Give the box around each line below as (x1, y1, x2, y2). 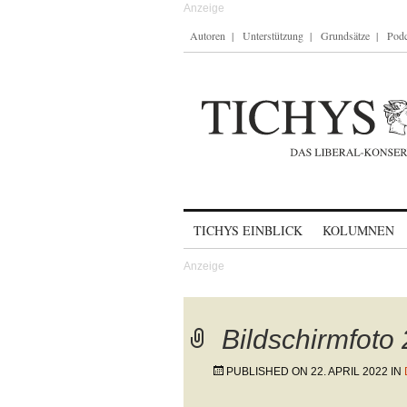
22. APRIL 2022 (311, 365, 388, 378)
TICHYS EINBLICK (194, 222, 303, 239)
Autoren (190, 28, 225, 43)
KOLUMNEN (323, 222, 394, 239)
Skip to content (184, 214, 279, 230)
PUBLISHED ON (226, 365, 311, 378)
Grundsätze (321, 28, 370, 43)
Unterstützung (243, 28, 303, 43)
